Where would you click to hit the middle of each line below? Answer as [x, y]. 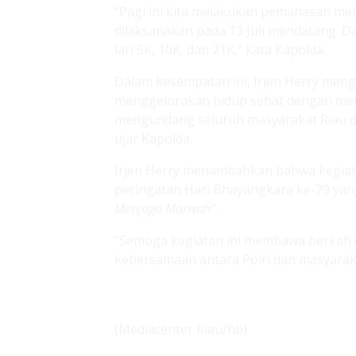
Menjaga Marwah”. [166, 133]
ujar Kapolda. [153, 64]
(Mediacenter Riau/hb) [181, 254]
